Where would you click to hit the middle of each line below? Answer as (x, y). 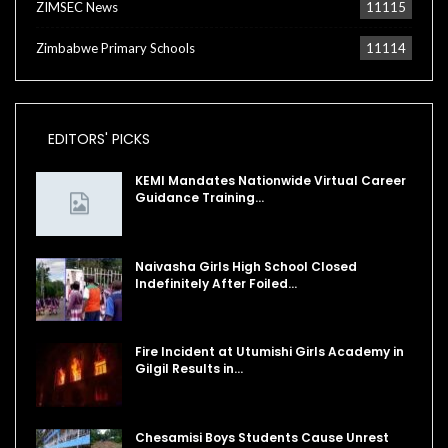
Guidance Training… (199, 197)
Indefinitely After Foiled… (216, 283)
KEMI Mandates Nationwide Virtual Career (270, 180)
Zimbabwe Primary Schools (115, 48)
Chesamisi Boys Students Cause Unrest (262, 437)
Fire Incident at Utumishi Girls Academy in (269, 352)
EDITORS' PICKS (99, 138)
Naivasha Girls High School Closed (246, 266)
